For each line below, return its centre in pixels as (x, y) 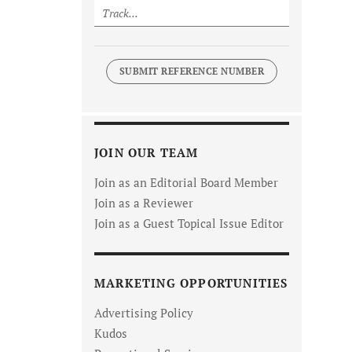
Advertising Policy (144, 313)
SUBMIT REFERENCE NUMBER (192, 71)
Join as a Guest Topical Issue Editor (189, 224)
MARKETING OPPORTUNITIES (191, 283)
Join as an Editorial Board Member (186, 183)
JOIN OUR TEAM (147, 153)
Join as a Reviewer (144, 203)
